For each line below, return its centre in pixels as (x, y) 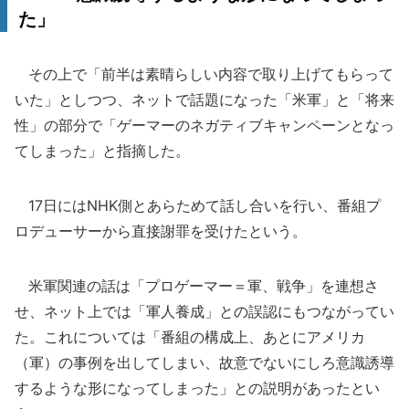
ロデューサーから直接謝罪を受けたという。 (161, 231)
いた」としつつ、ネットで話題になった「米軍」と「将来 (204, 100)
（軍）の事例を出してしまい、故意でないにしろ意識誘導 (204, 362)
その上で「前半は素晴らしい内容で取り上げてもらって (204, 74)
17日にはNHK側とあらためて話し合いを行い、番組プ (198, 205)
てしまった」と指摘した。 (102, 151)
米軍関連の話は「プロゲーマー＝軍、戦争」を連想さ (197, 286)
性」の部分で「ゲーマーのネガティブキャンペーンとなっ (204, 125)
